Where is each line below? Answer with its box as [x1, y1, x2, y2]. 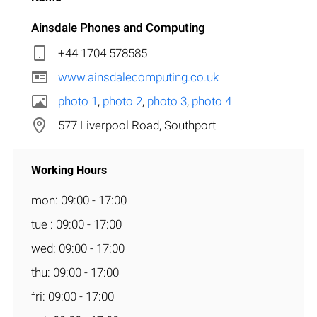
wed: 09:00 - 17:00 [31, 241, 125, 255]
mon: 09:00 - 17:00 [31, 192, 127, 207]
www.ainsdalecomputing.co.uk [58, 69, 219, 84]
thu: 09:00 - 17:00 [31, 265, 119, 279]
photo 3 [147, 93, 187, 108]
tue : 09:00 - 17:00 [31, 217, 122, 231]
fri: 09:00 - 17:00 [31, 289, 114, 304]
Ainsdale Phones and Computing [31, 20, 205, 35]
